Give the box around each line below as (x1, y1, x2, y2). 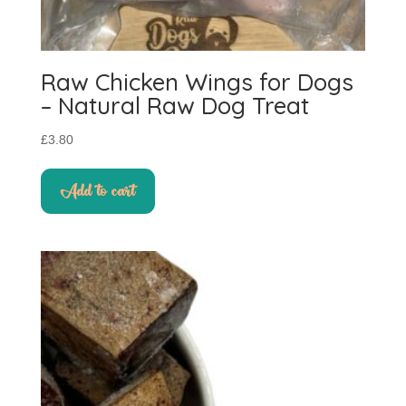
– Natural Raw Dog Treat (40, 90, 309, 121)
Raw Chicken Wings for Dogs (40, 66, 353, 97)
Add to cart (60, 180, 135, 201)
